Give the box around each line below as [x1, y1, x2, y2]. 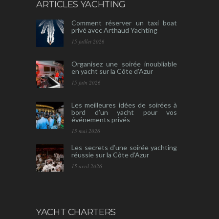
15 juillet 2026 [71, 38, 105, 45]
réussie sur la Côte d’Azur [71, 151, 149, 159]
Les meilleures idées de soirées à [71, 101, 177, 109]
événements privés [71, 115, 130, 124]
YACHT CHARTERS [36, 207, 116, 218]
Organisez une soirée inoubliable [71, 60, 177, 68]
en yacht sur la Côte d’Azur [71, 67, 153, 76]
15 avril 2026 [71, 162, 102, 170]
